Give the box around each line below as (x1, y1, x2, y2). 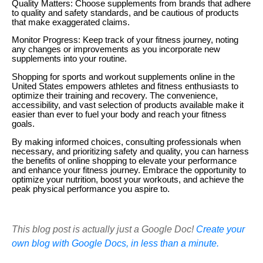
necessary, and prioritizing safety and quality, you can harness (12, 146, 249, 156)
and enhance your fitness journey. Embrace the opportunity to (12, 165, 246, 175)
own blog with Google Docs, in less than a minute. (12, 238, 219, 249)
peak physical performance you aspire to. (12, 184, 170, 194)
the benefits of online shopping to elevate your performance (12, 156, 237, 166)
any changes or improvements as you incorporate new (12, 45, 220, 55)
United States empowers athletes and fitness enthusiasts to (12, 82, 238, 92)
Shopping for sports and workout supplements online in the (12, 72, 235, 82)
